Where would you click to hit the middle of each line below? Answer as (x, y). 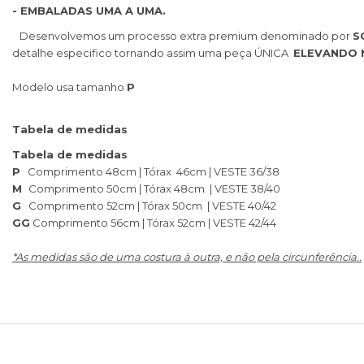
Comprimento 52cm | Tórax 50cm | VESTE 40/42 (149, 206)
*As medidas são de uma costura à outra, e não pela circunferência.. (187, 257)
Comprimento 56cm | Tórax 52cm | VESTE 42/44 (153, 223)
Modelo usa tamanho (69, 87)
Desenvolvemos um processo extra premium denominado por (182, 36)
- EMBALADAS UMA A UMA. (89, 11)
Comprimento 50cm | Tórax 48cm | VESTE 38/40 (154, 188)
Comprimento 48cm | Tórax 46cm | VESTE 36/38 (150, 171)
